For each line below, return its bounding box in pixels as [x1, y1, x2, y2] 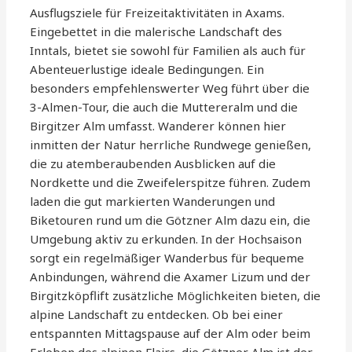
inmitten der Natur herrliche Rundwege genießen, [30, 137, 312, 153]
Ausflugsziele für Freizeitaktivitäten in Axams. [30, 5, 285, 21]
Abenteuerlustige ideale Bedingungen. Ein [30, 61, 265, 78]
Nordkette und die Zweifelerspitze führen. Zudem [30, 174, 311, 191]
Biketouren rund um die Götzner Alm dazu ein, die [30, 212, 311, 229]
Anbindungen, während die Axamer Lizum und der [30, 269, 311, 285]
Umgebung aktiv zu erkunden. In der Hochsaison [30, 231, 302, 247]
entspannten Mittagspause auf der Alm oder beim [30, 325, 311, 342]
